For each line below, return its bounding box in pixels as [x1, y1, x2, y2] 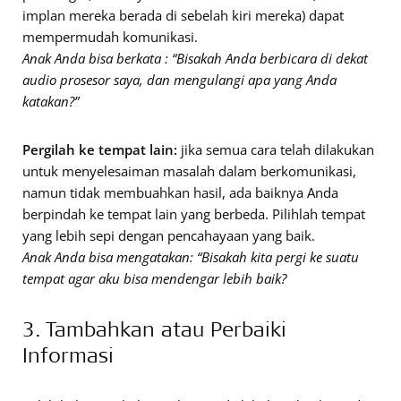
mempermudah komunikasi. [22, 27, 198, 46]
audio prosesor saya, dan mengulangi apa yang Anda [22, 70, 337, 89]
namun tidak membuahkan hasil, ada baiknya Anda [22, 183, 338, 201]
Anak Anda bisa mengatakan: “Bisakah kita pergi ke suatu [22, 247, 359, 266]
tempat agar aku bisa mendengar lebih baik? [22, 269, 286, 287]
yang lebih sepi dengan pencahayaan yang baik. [22, 226, 315, 244]
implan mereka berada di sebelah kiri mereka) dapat [22, 5, 344, 24]
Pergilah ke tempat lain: [22, 140, 177, 158]
